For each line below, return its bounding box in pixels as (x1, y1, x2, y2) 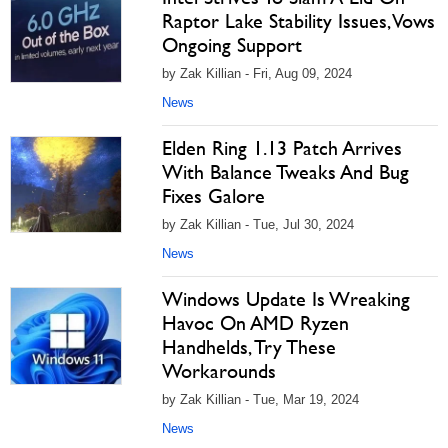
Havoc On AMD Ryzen (162, 311, 349, 335)
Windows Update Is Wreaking (162, 287, 410, 311)
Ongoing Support (162, 33, 302, 57)
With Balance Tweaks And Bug (162, 160, 409, 184)
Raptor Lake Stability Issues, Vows (162, 9, 435, 33)
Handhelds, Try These (162, 335, 336, 359)
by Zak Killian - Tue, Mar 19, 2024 (162, 392, 359, 407)
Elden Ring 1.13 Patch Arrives (162, 136, 402, 160)
